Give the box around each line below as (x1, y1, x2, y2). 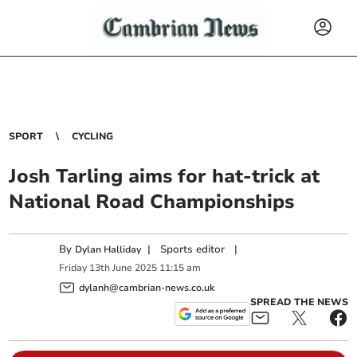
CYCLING (72, 130, 114, 143)
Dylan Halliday (75, 243, 142, 256)
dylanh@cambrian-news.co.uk (79, 280, 215, 294)
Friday (59, 261, 88, 275)
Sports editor (160, 242, 226, 257)
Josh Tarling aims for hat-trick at (9, 163, 320, 189)
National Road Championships (9, 189, 295, 214)
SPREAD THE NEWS (249, 295, 348, 308)
